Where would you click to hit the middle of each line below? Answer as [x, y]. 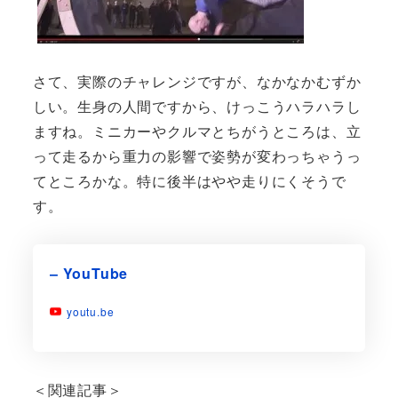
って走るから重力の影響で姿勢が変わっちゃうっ [197, 156]
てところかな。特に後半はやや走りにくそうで [189, 181]
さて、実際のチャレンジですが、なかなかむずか [197, 82]
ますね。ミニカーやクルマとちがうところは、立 [197, 131]
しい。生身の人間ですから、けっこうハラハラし [197, 107]
